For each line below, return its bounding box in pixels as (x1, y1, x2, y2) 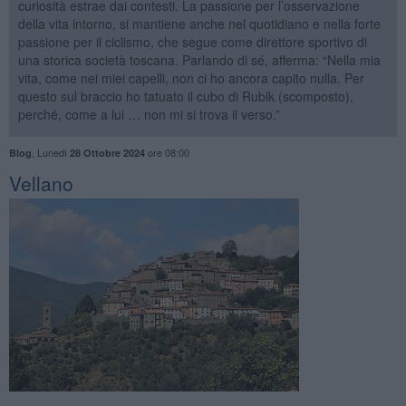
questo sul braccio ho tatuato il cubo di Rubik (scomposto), (17, 86, 353, 105)
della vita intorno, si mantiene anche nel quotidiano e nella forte (17, 14, 381, 33)
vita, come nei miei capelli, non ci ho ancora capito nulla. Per (17, 68, 364, 87)
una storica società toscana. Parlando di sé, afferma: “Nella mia (17, 50, 381, 69)
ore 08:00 (144, 144, 189, 159)
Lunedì (36, 144, 70, 159)
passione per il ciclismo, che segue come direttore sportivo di (17, 32, 367, 51)
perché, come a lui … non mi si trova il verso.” (17, 104, 280, 123)
